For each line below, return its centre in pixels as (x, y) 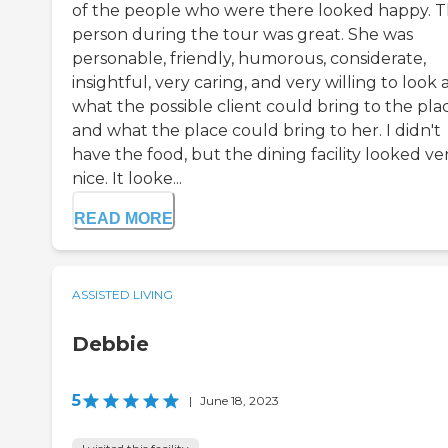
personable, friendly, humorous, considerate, (249, 59)
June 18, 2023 (239, 401)
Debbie (110, 344)
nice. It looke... (127, 179)
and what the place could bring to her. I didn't (256, 131)
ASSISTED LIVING (122, 295)
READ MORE (123, 219)
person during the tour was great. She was (242, 35)
